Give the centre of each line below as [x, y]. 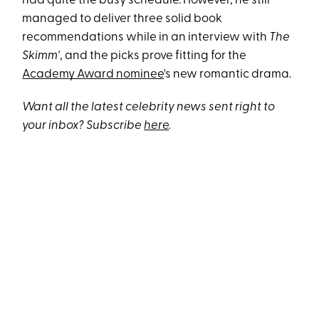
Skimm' [41, 56]
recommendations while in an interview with [146, 38]
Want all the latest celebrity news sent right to [149, 108]
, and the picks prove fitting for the [153, 56]
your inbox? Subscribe [83, 126]
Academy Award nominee [93, 75]
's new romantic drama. [228, 75]
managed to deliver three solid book [122, 19]
